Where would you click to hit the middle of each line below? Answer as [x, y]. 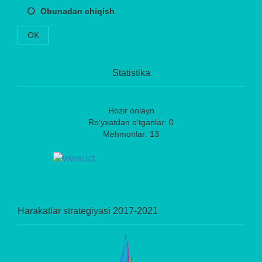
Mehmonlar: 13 [131, 134]
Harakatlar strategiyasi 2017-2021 [88, 211]
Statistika [131, 73]
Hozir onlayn [131, 110]
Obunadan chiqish [77, 11]
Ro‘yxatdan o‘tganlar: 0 [131, 122]
